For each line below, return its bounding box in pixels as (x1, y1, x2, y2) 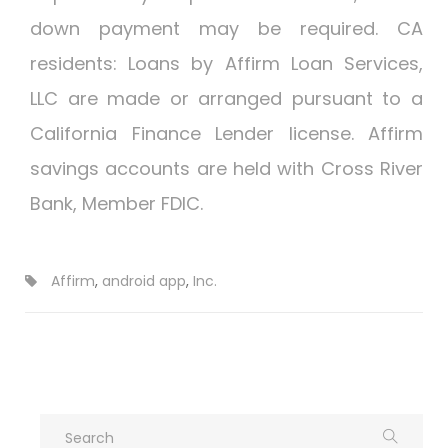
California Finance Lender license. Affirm (30, 121, 423, 146)
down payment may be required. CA (30, 16, 423, 41)
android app (102, 271, 186, 291)
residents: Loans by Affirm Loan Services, (30, 51, 423, 76)
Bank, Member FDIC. (30, 191, 203, 216)
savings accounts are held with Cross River (30, 156, 423, 181)
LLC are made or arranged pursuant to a (30, 86, 423, 111)
